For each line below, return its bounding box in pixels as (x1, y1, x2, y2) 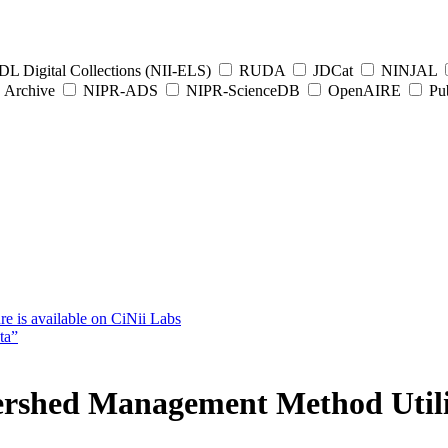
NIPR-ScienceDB (182, 82, 304, 99)
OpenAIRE (324, 82, 405, 99)
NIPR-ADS (79, 82, 162, 99)
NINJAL (377, 62, 441, 79)
